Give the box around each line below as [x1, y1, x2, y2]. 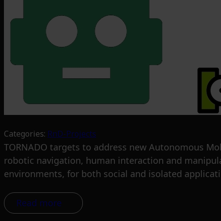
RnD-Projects [47, 128, 96, 140]
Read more [16, 197, 62, 209]
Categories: [4, 128, 47, 140]
